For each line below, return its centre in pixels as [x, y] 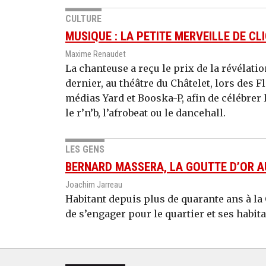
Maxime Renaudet [96, 54]
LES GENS [85, 149]
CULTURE [83, 18]
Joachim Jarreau [94, 185]
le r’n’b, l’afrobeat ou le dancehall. [145, 113]
